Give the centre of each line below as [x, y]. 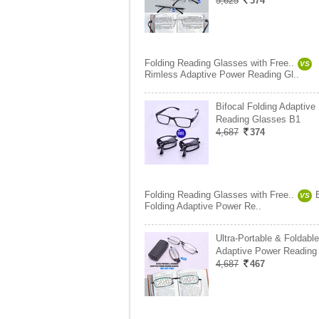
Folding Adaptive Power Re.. [203, 206]
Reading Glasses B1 [258, 119]
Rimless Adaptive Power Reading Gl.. [222, 74]
